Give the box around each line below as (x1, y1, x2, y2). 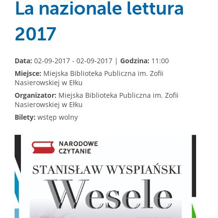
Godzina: (120, 56, 149, 65)
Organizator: (15, 91, 56, 100)
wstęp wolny (36, 112, 78, 122)
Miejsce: (15, 69, 41, 78)
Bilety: (15, 112, 36, 122)
